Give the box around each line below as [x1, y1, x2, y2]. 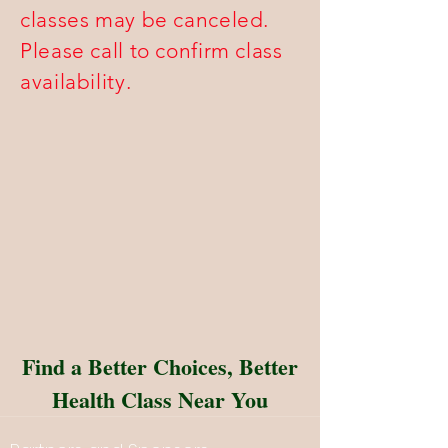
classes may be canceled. [20, 7, 270, 32]
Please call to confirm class [20, 38, 283, 63]
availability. [20, 69, 137, 94]
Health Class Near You [52, 383, 268, 416]
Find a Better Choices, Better [22, 350, 298, 383]
